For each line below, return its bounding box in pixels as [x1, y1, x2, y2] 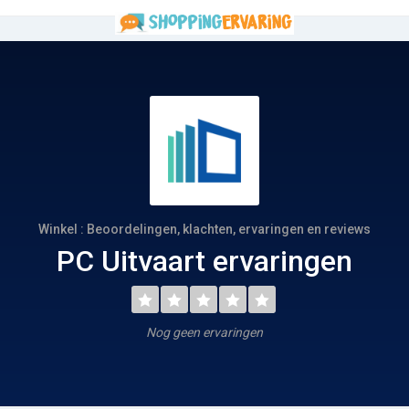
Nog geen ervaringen [146, 325, 263, 340]
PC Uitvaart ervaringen [57, 244, 352, 278]
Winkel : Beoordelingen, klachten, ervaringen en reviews [38, 222, 371, 236]
